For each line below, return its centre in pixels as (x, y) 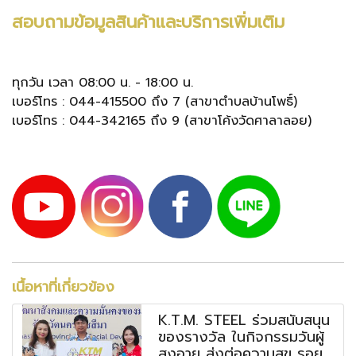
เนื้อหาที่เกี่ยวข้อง (63, 286)
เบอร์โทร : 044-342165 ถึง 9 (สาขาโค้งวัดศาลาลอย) (162, 120)
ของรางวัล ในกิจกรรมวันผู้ (242, 337)
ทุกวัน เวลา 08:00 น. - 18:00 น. (103, 82)
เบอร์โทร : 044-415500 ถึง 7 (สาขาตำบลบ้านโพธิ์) (155, 101)
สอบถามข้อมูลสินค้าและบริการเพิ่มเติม (148, 21)
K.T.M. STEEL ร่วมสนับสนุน (244, 320)
